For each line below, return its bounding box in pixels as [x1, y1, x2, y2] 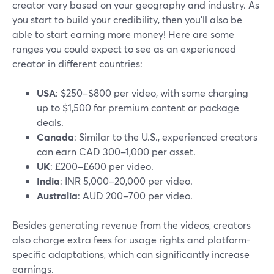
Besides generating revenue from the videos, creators [12, 218, 251, 232]
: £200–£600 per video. [50, 160, 154, 173]
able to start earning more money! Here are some [12, 28, 234, 41]
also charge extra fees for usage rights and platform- [12, 233, 251, 246]
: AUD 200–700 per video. [78, 189, 193, 202]
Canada [37, 130, 74, 144]
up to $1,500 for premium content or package [37, 101, 239, 114]
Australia [37, 189, 78, 202]
